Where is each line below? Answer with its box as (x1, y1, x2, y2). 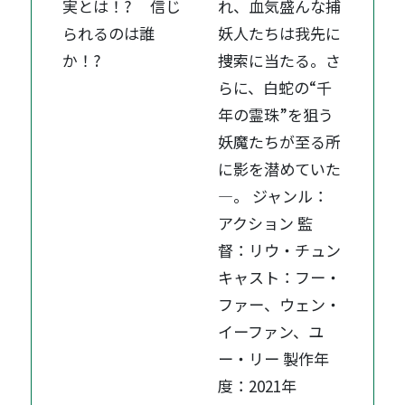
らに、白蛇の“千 (218, 76, 333, 99)
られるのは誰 (62, 22, 155, 45)
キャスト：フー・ (218, 266, 342, 289)
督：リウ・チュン (218, 239, 342, 262)
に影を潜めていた (218, 157, 342, 181)
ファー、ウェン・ (218, 293, 342, 316)
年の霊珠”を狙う (218, 103, 334, 127)
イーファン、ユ (218, 320, 325, 344)
